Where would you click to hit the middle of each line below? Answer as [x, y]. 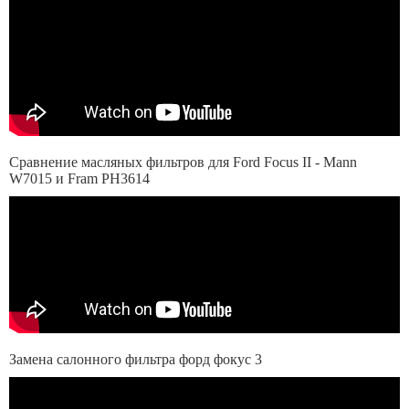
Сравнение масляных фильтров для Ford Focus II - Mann [183, 162]
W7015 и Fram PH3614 [79, 178]
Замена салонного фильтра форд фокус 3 [136, 359]
